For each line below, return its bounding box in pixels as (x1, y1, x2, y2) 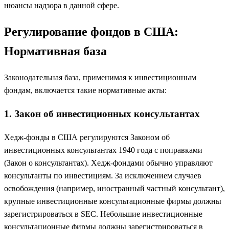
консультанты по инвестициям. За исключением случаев (4, 171, 201, 180)
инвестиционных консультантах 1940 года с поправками (4, 145, 202, 154)
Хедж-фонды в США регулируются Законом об (4, 132, 170, 142)
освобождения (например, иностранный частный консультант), (4, 184, 225, 193)
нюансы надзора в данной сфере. (4, 1, 119, 10)
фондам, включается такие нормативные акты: (4, 86, 167, 95)
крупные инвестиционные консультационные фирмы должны (4, 196, 221, 205)
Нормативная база (4, 44, 107, 58)
